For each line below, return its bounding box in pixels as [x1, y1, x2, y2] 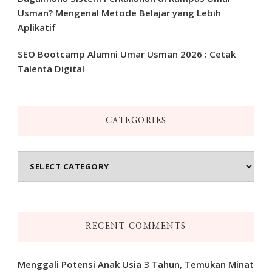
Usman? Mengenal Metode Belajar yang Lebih [18, 7, 221, 19]
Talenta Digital [18, 63, 84, 75]
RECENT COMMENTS [86, 222, 186, 231]
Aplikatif [18, 21, 56, 34]
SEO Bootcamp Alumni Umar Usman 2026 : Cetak [18, 48, 236, 61]
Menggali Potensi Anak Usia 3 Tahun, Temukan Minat [18, 258, 254, 271]
